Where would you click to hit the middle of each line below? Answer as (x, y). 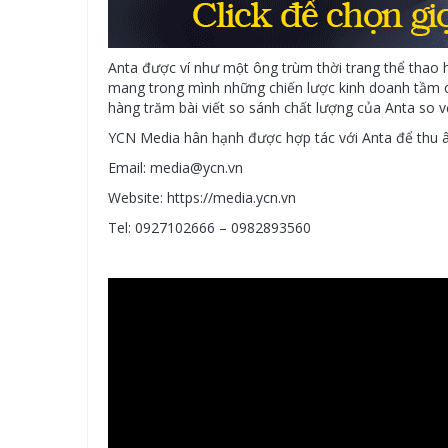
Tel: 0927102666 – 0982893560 (209, 227)
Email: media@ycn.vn (175, 167)
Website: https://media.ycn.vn (202, 197)
